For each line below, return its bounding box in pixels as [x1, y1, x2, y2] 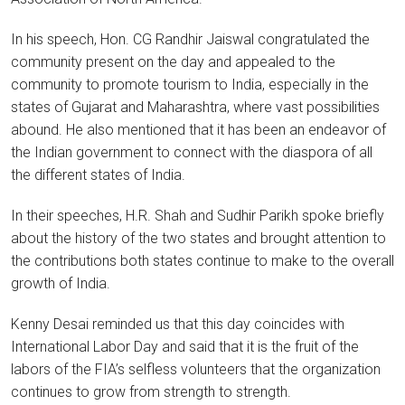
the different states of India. [11, 165, 185, 184]
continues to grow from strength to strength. [11, 382, 291, 400]
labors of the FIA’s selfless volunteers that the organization [11, 360, 381, 378]
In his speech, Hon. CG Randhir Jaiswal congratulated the [11, 30, 370, 48]
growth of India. [11, 274, 110, 292]
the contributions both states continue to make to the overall [11, 251, 394, 269]
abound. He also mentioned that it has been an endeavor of [11, 120, 386, 138]
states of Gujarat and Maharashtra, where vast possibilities [11, 98, 380, 116]
